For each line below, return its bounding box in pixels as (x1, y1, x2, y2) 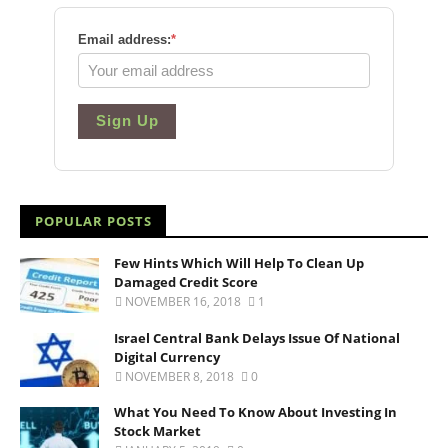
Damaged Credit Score (114, 273, 258, 292)
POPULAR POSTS (35, 212, 152, 231)
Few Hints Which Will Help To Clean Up (114, 254, 364, 273)
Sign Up (95, 112, 159, 130)
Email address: (78, 32, 171, 48)
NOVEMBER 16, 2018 (125, 293, 241, 311)
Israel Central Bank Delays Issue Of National (114, 328, 400, 347)
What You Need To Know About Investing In (114, 403, 397, 422)
